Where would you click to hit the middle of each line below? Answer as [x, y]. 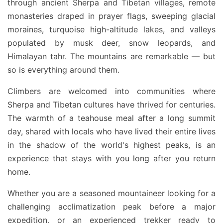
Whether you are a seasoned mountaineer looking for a [111, 193]
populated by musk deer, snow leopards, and [111, 43]
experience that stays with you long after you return [111, 158]
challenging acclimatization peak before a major [111, 207]
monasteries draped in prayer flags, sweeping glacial [111, 16]
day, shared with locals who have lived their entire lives [111, 131]
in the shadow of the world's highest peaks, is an [111, 145]
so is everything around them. [63, 70]
